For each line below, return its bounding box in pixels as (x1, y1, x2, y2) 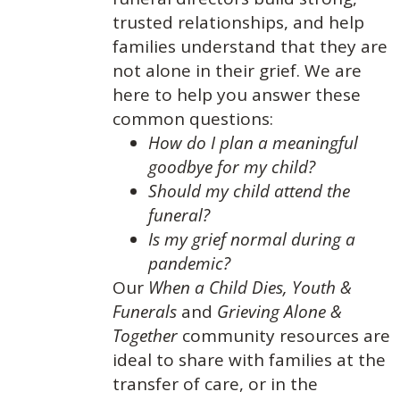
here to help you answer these (112, 83, 361, 106)
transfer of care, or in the (112, 372, 318, 396)
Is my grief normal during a (147, 228, 355, 251)
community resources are (177, 324, 390, 347)
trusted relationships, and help (112, 11, 364, 34)
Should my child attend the (147, 179, 350, 203)
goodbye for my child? (147, 155, 315, 179)
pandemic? (147, 252, 230, 275)
